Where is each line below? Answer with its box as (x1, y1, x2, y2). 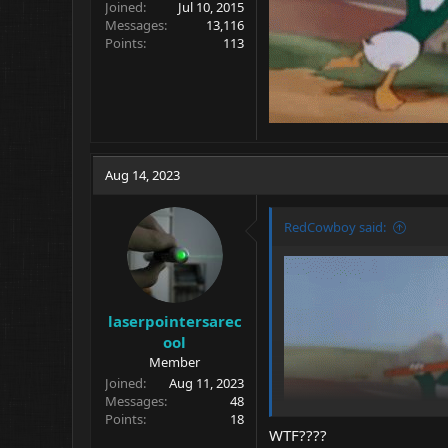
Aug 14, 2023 (105, 166, 180, 184)
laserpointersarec (107, 310, 242, 331)
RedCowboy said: (284, 218, 386, 236)
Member (149, 352, 200, 371)
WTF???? (269, 424, 327, 445)
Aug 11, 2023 (169, 373, 244, 392)
